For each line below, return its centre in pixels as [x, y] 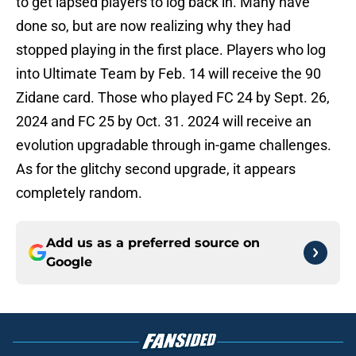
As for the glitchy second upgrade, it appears [156, 169]
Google [69, 262]
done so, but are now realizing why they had [153, 26]
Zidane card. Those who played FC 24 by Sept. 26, [173, 98]
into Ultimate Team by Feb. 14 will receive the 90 [168, 74]
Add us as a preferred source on [153, 243]
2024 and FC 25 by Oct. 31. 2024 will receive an [164, 122]
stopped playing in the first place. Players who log [171, 50]
